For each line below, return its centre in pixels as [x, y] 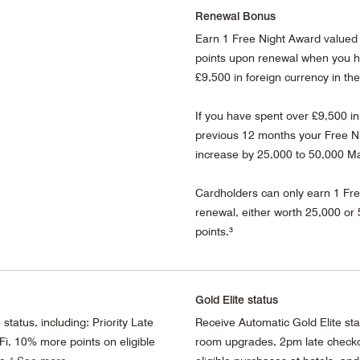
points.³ [214, 231]
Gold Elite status [236, 299]
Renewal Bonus [235, 15]
